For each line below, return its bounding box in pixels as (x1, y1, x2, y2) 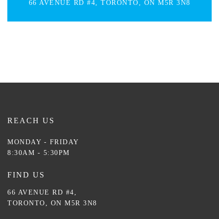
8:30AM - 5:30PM (7, 149, 70, 156)
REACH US (7, 116, 55, 125)
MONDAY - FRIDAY (7, 138, 79, 146)
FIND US (7, 171, 45, 179)
